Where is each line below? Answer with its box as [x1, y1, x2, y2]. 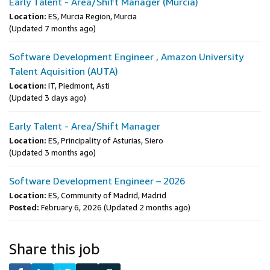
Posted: [9, 202, 39, 212]
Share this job [9, 240, 100, 257]
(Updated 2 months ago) [104, 202, 190, 212]
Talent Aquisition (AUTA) [9, 65, 118, 77]
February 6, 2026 [41, 202, 102, 212]
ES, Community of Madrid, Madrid [48, 190, 166, 200]
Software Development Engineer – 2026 [9, 175, 185, 187]
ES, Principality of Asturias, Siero [48, 136, 163, 145]
